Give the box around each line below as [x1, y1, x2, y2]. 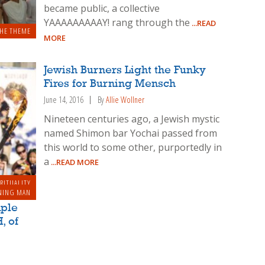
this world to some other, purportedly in [44, 140, 222, 154]
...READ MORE [49, 156, 99, 167]
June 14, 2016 [44, 93, 84, 105]
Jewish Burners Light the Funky [44, 64, 206, 76]
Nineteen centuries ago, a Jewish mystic [44, 112, 220, 125]
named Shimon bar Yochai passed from [44, 126, 218, 140]
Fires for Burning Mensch [44, 77, 176, 90]
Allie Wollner [106, 93, 145, 105]
